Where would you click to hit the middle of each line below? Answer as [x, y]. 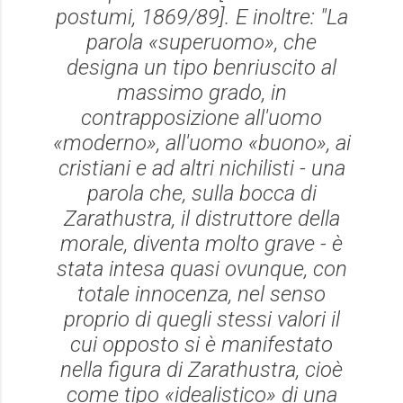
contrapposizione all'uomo [201, 118]
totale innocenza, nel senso [201, 294]
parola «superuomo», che [201, 42]
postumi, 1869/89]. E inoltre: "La [201, 17]
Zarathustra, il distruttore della [201, 219]
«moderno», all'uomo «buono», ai [201, 143]
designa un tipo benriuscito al [201, 67]
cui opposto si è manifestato [201, 345]
